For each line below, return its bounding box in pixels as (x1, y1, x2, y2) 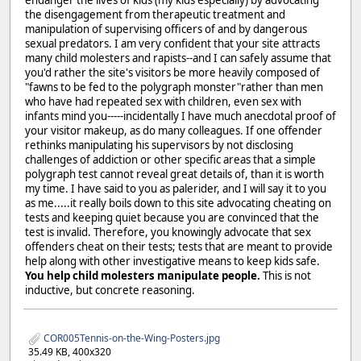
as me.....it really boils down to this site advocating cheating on (25, 195, 331, 210)
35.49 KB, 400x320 (28, 344, 111, 359)
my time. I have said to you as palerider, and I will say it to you (25, 180, 326, 196)
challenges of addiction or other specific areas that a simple (25, 151, 316, 167)
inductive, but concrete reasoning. (25, 282, 195, 297)
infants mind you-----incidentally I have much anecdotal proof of (25, 108, 336, 123)
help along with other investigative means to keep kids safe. (25, 253, 320, 268)
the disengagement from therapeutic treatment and (25, 6, 285, 22)
